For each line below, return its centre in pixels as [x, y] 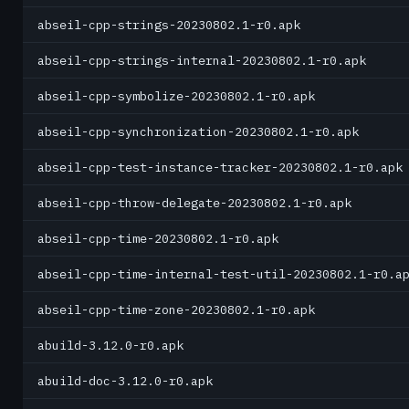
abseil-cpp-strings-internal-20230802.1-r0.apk [202, 60]
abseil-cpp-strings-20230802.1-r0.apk [169, 25]
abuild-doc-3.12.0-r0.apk [125, 381]
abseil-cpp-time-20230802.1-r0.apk [158, 238]
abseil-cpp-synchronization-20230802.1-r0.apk [198, 131]
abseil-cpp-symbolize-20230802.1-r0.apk [176, 96]
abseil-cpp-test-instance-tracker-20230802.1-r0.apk [220, 167]
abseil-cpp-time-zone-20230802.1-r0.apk [176, 309]
